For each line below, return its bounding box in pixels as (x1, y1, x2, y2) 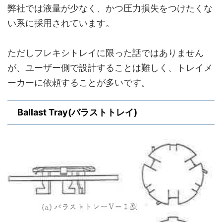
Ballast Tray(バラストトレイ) (17, 107, 137, 117)
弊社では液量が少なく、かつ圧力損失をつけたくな (7, 3, 213, 13)
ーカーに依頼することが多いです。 (7, 77, 150, 88)
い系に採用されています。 (7, 18, 114, 28)
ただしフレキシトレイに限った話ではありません (7, 48, 204, 58)
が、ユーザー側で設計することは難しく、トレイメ (7, 62, 213, 73)
